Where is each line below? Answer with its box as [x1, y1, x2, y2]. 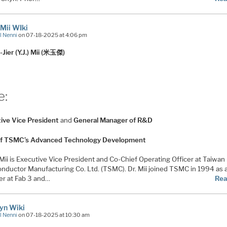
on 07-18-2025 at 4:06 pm [17, 31, 88, 39]
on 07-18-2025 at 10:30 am [17, 211, 90, 219]
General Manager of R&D [73, 116, 153, 124]
